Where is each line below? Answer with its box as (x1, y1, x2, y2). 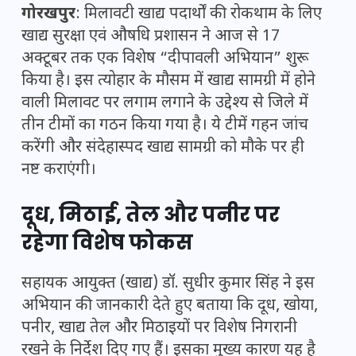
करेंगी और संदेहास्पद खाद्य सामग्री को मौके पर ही (21, 137, 304, 159)
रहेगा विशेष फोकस (21, 229, 193, 257)
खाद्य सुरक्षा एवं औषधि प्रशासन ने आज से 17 (21, 26, 280, 48)
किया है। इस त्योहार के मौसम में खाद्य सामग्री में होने (21, 71, 315, 92)
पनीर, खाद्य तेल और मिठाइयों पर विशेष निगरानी (21, 318, 297, 339)
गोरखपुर (21, 4, 75, 25)
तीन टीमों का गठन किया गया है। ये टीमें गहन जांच (21, 115, 308, 137)
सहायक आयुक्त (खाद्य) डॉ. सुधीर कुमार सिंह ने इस (21, 273, 315, 295)
